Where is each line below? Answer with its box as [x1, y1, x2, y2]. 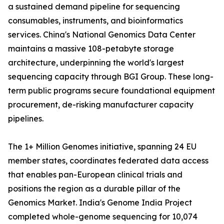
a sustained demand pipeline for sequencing [8, 1, 180, 12]
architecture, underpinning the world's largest [8, 57, 184, 68]
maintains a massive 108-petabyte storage [8, 43, 174, 54]
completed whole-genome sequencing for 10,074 [8, 211, 197, 222]
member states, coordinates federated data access [8, 155, 208, 166]
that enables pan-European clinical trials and [8, 169, 182, 180]
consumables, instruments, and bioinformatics [8, 15, 183, 26]
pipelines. [8, 113, 43, 124]
